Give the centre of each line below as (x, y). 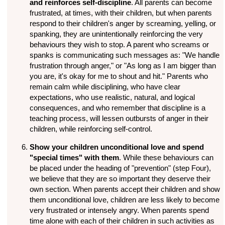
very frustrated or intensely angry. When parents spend (119, 210)
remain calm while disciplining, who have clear (105, 87)
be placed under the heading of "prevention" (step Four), (120, 168)
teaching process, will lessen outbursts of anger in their (119, 119)
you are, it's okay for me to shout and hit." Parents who (119, 76)
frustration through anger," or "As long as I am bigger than (123, 66)
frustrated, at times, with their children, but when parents (121, 13)
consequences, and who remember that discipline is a (117, 108)
